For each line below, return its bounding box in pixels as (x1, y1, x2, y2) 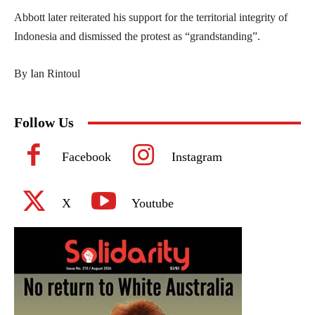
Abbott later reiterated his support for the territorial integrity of (14, 11, 288, 24)
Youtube (131, 196, 174, 211)
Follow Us (14, 115, 74, 131)
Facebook (62, 150, 111, 165)
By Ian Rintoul (14, 67, 80, 80)
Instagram (172, 150, 222, 165)
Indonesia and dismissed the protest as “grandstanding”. (14, 30, 260, 43)
